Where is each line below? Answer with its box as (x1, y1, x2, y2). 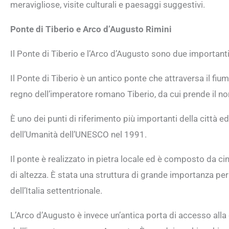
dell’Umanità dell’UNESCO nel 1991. (10, 129, 147, 140)
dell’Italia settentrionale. (10, 185, 102, 196)
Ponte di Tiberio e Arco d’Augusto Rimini (10, 24, 172, 34)
